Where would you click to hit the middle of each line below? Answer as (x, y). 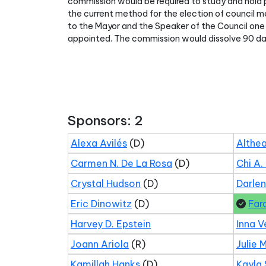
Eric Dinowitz (101, 204)
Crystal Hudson (106, 183)
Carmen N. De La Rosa (121, 163)
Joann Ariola (100, 244)
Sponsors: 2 (105, 121)
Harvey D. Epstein (111, 224)
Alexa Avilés (99, 143)
